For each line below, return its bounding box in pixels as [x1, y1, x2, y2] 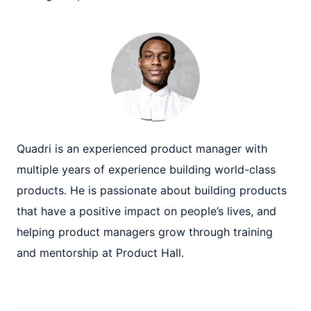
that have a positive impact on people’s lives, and [17, 204, 276, 218]
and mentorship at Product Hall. [17, 246, 184, 260]
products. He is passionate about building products [17, 183, 287, 197]
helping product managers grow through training [17, 225, 273, 239]
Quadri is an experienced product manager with [17, 142, 267, 155]
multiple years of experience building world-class [17, 162, 276, 176]
